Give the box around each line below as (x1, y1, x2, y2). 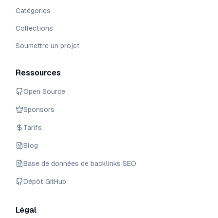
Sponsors (23, 106, 54, 113)
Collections (16, 24, 53, 32)
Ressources (16, 68, 61, 77)
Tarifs (23, 124, 42, 131)
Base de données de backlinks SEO (23, 160, 136, 167)
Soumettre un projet (16, 42, 80, 50)
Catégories (16, 7, 51, 15)
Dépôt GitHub (23, 178, 66, 185)
